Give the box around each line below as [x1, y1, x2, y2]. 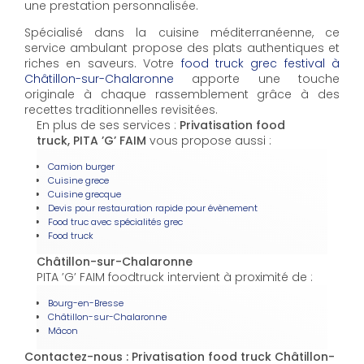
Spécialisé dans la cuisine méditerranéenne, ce [24, 24, 340, 41]
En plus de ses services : [37, 117, 180, 134]
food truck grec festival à [180, 55, 340, 72]
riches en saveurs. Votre [24, 55, 181, 72]
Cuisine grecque [48, 188, 121, 201]
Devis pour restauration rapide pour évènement [48, 201, 258, 215]
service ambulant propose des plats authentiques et [24, 40, 340, 57]
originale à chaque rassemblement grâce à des [24, 86, 340, 103]
